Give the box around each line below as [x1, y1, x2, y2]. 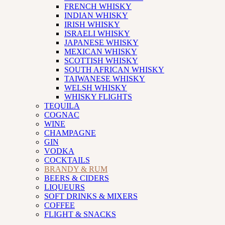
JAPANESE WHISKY [64, 38, 139, 47]
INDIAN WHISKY [64, 11, 128, 20]
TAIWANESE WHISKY [64, 74, 145, 83]
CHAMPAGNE [44, 128, 96, 137]
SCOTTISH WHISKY [64, 56, 138, 65]
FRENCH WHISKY [64, 2, 132, 11]
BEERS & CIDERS [44, 173, 109, 182]
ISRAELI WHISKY [64, 29, 130, 38]
